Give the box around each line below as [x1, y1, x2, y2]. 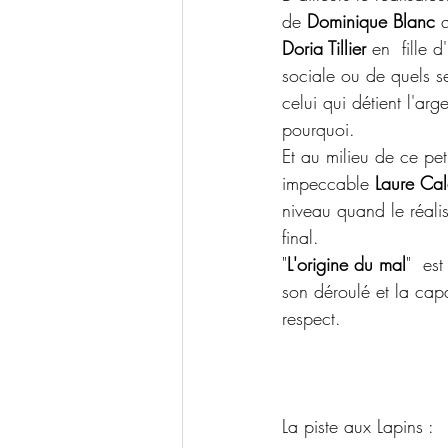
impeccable [282, 171, 375, 195]
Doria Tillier [282, 36, 366, 60]
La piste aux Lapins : [282, 414, 434, 438]
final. [282, 225, 319, 249]
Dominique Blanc [307, 9, 435, 33]
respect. [282, 306, 341, 330]
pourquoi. [282, 117, 355, 141]
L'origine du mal [287, 252, 406, 276]
